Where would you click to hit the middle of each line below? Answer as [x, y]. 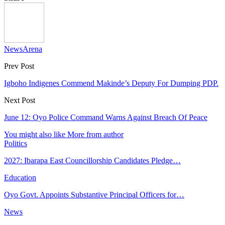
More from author [95, 134]
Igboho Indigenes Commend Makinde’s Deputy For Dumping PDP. [111, 83]
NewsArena [23, 49]
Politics [16, 143]
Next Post [20, 100]
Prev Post [19, 66]
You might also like [35, 134]
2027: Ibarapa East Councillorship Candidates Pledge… [92, 160]
